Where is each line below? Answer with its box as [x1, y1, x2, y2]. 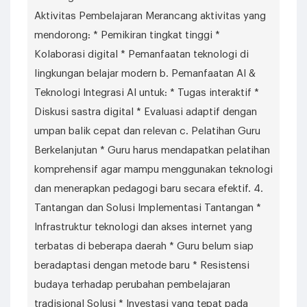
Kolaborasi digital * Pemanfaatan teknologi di [34, 49, 249, 60]
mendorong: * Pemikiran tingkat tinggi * [34, 30, 220, 40]
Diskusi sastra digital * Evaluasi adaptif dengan [34, 107, 257, 117]
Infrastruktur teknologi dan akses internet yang [34, 222, 252, 232]
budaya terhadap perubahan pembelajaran [34, 280, 230, 290]
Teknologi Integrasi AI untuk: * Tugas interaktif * [34, 88, 259, 98]
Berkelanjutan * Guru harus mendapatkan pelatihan [34, 145, 270, 156]
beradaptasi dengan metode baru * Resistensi [34, 260, 249, 271]
